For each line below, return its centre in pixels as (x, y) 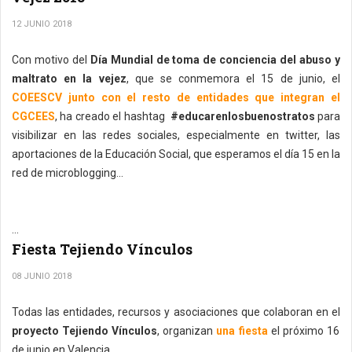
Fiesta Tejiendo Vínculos (102, 249)
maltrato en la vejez (69, 79)
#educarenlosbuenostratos (241, 116)
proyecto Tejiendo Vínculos (85, 331)
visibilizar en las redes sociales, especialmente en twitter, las (176, 135)
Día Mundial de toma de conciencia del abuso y (215, 60)
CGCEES (33, 116)
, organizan (187, 331)
